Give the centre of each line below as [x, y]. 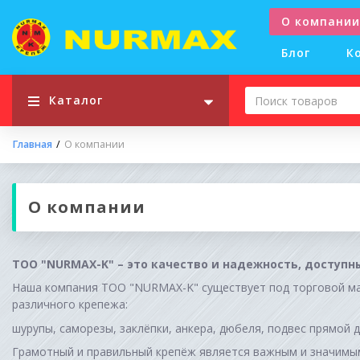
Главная [32, 144]
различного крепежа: [70, 305]
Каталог [76, 100]
